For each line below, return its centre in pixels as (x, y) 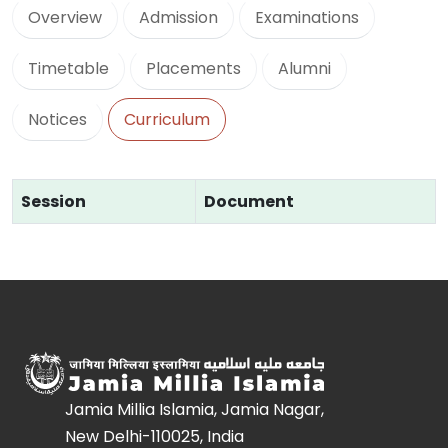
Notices (57, 119)
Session (53, 201)
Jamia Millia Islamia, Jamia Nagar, (194, 409)
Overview (65, 17)
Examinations (307, 17)
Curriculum (167, 119)
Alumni (304, 68)
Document (249, 201)
